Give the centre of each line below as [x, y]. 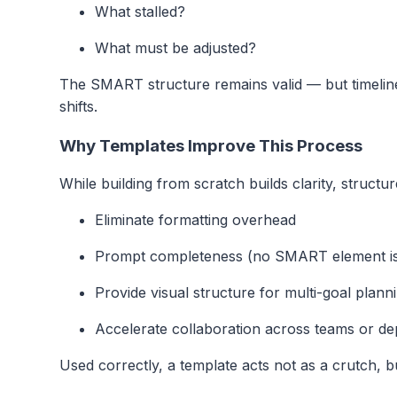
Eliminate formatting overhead [195, 220]
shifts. [78, 107]
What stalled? [140, 12]
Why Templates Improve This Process [211, 145]
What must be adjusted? [175, 48]
